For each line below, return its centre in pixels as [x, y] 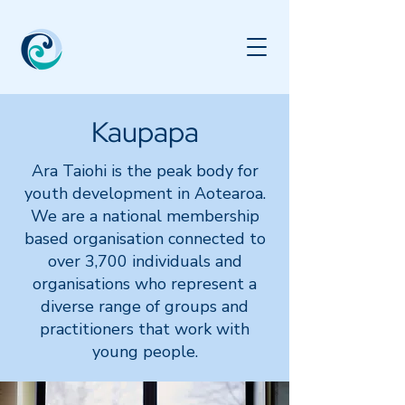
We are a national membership [145, 216]
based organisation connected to [145, 239]
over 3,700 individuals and [145, 261]
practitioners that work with [145, 329]
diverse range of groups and [145, 306]
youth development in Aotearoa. [145, 193]
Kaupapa [145, 132]
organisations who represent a [145, 284]
